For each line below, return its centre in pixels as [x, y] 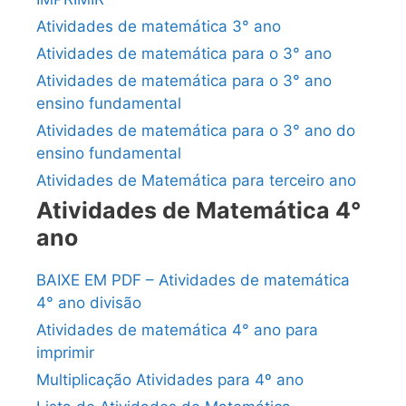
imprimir [65, 353]
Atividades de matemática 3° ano [159, 27]
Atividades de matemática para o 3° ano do [196, 131]
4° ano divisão [89, 303]
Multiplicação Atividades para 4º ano [170, 380]
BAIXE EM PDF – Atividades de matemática [193, 280]
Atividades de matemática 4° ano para [177, 330]
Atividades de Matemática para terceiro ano [196, 181]
